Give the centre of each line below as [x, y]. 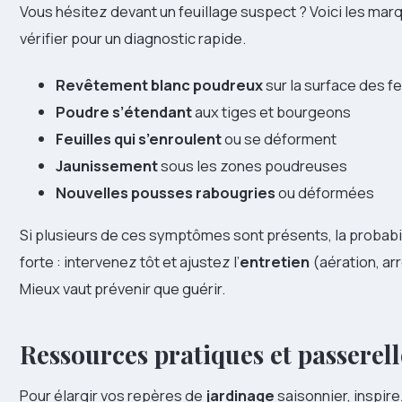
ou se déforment [279, 139]
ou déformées [325, 193]
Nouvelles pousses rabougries [166, 193]
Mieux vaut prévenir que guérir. [122, 288]
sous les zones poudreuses [253, 166]
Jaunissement [107, 166]
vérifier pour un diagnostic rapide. [133, 39]
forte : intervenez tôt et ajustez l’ [130, 261]
